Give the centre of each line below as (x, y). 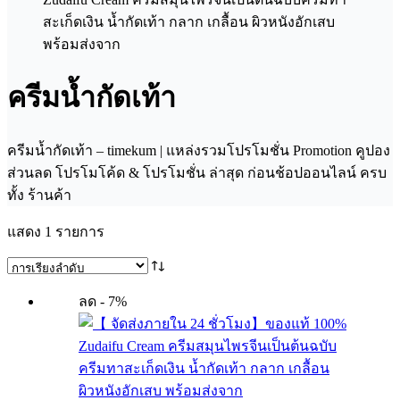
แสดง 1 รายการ (56, 231)
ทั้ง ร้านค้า (39, 195)
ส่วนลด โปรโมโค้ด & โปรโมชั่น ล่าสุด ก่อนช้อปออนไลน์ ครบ (197, 172)
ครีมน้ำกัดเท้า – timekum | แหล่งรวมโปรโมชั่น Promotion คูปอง (199, 150)
